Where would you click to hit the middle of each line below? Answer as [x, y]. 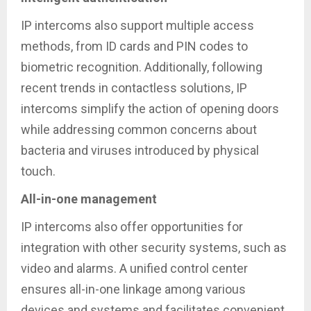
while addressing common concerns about [139, 129]
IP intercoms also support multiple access [137, 25]
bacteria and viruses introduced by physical [140, 150]
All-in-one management [90, 199]
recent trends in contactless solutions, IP [134, 87]
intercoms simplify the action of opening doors [150, 108]
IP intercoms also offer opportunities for [132, 226]
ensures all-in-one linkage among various [133, 289]
